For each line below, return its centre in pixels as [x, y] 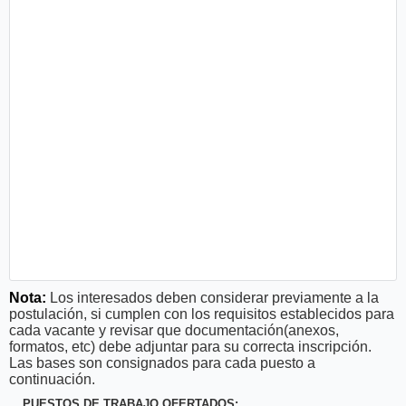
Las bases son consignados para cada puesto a [162, 362]
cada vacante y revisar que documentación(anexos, [174, 330]
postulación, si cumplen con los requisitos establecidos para [202, 314]
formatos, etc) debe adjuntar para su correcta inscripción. [190, 346]
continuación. [52, 379]
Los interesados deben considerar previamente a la [213, 297]
